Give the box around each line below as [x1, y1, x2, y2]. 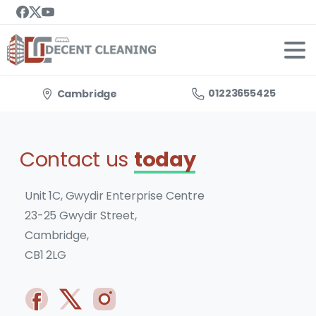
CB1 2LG [25, 247, 66, 263]
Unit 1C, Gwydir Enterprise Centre [25, 188, 205, 204]
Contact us [20, 145, 134, 174]
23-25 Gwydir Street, [25, 207, 137, 224]
